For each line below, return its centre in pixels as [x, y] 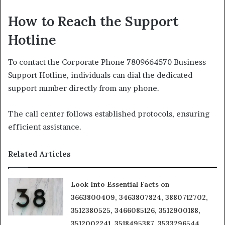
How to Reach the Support [93, 21]
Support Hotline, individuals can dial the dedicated [100, 75]
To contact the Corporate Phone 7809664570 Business [107, 62]
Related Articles [39, 154]
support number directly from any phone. [84, 88]
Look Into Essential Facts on [120, 184]
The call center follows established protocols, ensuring [109, 114]
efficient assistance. [45, 127]
